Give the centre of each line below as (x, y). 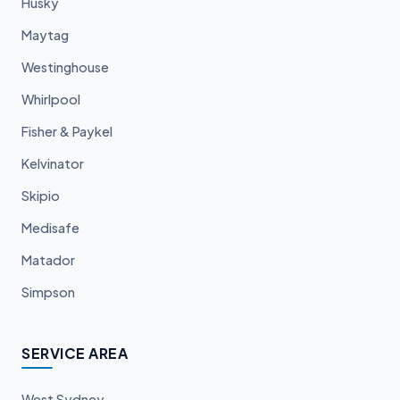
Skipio (41, 196)
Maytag (45, 35)
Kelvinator (53, 164)
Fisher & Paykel (67, 132)
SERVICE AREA (75, 354)
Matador (48, 260)
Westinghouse (65, 67)
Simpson (48, 292)
